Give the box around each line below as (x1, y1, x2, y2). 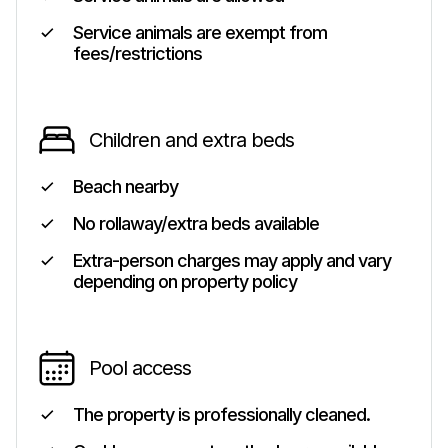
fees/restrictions (73, 43, 202, 64)
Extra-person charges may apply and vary (73, 250, 391, 271)
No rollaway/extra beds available (73, 213, 319, 234)
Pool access (89, 356, 191, 380)
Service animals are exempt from (73, 22, 327, 43)
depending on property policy (73, 271, 297, 292)
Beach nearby (73, 176, 178, 197)
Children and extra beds (89, 128, 294, 152)
